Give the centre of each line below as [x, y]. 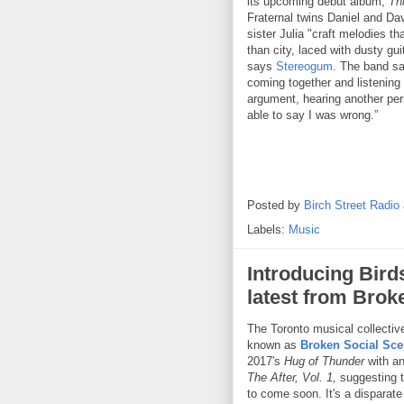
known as [274, 344]
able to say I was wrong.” [312, 115]
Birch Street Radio [352, 205]
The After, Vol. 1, [292, 377]
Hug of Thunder [326, 361]
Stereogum [304, 66]
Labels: [268, 229]
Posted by [275, 205]
